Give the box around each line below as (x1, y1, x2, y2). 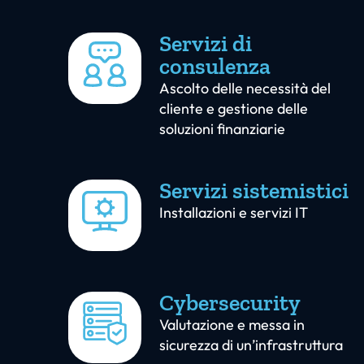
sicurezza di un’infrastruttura (159, 336, 343, 355)
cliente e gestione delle (159, 99, 308, 119)
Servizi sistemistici (159, 177, 349, 205)
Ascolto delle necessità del (159, 79, 331, 98)
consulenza (159, 53, 271, 80)
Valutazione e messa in (159, 315, 305, 335)
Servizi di (159, 30, 252, 58)
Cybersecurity (159, 289, 301, 317)
